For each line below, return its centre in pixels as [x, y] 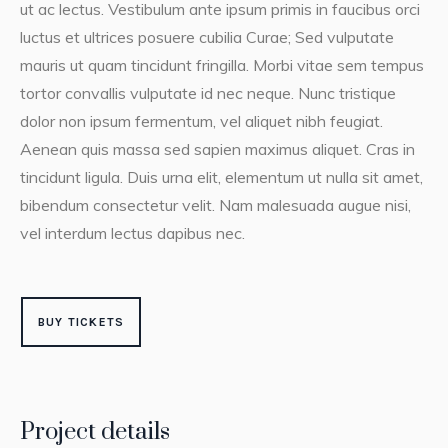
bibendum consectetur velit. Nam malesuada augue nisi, [215, 205]
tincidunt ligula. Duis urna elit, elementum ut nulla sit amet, [221, 177]
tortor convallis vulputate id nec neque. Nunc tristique [207, 93]
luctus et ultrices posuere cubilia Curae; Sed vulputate [206, 37]
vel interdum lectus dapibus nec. [132, 233]
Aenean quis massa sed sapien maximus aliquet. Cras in [217, 149]
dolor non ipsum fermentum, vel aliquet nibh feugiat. [201, 121]
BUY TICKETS [81, 322]
